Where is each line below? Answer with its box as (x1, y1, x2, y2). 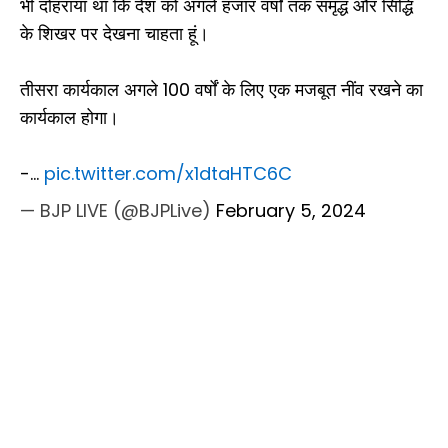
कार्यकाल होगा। (20, 105, 119, 131)
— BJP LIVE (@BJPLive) (20, 198, 216, 224)
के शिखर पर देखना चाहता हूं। (20, 21, 209, 47)
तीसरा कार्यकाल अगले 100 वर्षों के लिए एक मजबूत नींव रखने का (20, 77, 423, 103)
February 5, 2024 (216, 198, 366, 224)
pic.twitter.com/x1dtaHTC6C (44, 161, 292, 187)
